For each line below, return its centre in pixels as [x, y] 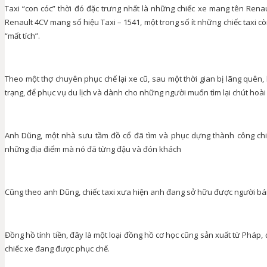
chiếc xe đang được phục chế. [57, 248]
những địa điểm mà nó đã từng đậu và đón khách [93, 149]
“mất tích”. [22, 35]
